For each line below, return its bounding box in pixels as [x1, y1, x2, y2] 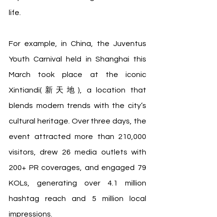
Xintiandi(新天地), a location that [9, 86, 146, 94]
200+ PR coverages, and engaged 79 [9, 164, 146, 172]
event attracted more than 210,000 [9, 133, 146, 141]
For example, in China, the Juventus [9, 40, 146, 48]
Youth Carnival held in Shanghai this [9, 55, 146, 63]
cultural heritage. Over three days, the [9, 117, 146, 125]
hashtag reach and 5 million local [9, 195, 146, 203]
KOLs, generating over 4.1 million [9, 179, 146, 187]
